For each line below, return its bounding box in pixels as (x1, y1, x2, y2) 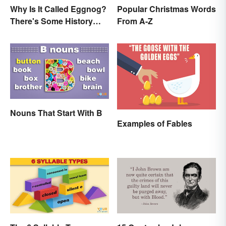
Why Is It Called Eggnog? (10, 3, 106, 15)
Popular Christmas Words (117, 3, 216, 15)
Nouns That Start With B (10, 107, 102, 119)
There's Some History (10, 15, 93, 27)
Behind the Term (10, 27, 73, 39)
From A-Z (117, 15, 153, 27)
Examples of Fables (117, 117, 192, 129)
